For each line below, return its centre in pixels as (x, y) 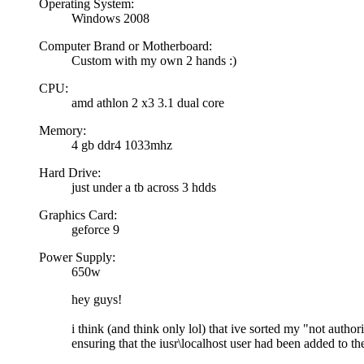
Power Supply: (77, 257)
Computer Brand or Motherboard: (126, 45)
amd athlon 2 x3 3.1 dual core (148, 102)
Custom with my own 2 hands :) (154, 60)
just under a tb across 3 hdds (144, 187)
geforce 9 (95, 229)
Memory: (63, 130)
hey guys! (97, 299)
